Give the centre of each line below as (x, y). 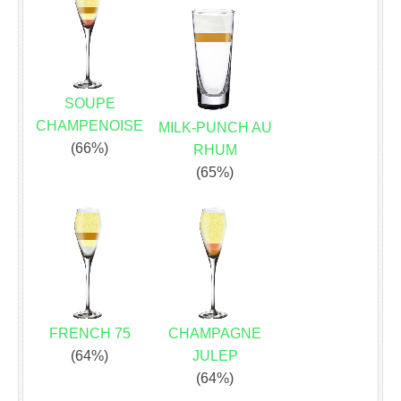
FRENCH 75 (90, 334)
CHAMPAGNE (215, 334)
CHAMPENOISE (90, 126)
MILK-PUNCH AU (215, 128)
